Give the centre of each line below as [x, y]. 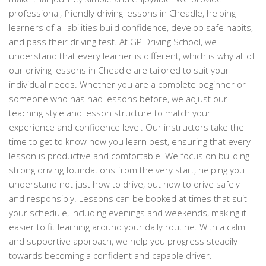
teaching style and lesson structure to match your [110, 113]
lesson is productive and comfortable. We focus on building [129, 155]
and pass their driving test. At [69, 41]
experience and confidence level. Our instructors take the [126, 127]
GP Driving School [165, 41]
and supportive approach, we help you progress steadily [123, 241]
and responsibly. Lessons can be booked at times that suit [128, 198]
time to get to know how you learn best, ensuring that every [130, 141]
